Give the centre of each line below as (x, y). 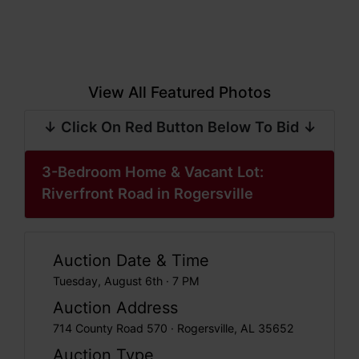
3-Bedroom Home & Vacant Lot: (153, 171)
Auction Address (115, 308)
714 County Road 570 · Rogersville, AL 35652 (173, 328)
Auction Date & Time (131, 260)
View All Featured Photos (179, 92)
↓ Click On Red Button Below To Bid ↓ (179, 127)
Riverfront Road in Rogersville (147, 193)
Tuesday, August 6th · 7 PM (126, 281)
